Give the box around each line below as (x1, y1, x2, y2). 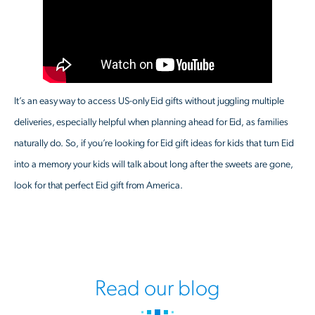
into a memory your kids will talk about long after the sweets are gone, (14, 159, 293, 169)
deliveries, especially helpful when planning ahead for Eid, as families (14, 117, 288, 127)
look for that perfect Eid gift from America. (14, 180, 184, 191)
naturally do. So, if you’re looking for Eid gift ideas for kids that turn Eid (14, 138, 294, 148)
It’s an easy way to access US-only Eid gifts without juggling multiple (14, 96, 284, 106)
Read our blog (95, 277, 220, 300)
